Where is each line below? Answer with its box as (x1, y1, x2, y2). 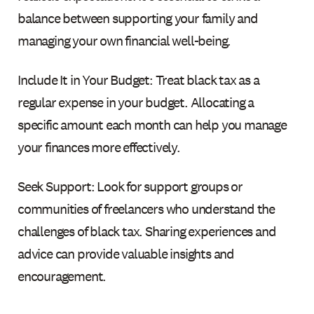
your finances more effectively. (18, 137, 180, 156)
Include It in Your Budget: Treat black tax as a (18, 70, 259, 89)
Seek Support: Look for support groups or (18, 177, 243, 196)
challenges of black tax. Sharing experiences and (18, 221, 276, 240)
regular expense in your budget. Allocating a (18, 93, 254, 111)
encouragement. (18, 266, 107, 285)
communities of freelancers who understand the (18, 199, 275, 218)
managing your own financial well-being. (18, 31, 231, 50)
